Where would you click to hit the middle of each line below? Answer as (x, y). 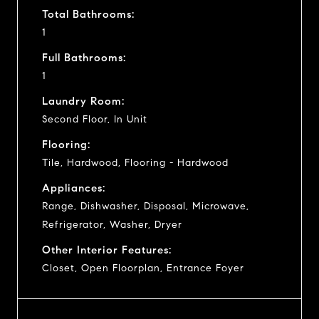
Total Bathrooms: (88, 14)
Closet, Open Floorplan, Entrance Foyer (143, 268)
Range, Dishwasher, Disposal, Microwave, (146, 206)
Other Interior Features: (107, 250)
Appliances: (74, 188)
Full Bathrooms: (84, 57)
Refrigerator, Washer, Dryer (112, 224)
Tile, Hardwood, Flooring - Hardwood (135, 162)
